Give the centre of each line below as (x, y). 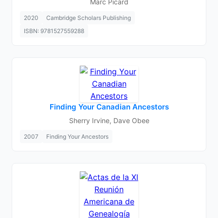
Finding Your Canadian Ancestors (109, 107)
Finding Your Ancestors (77, 136)
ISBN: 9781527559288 (54, 31)
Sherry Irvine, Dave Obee (109, 120)
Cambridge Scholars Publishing (89, 18)
